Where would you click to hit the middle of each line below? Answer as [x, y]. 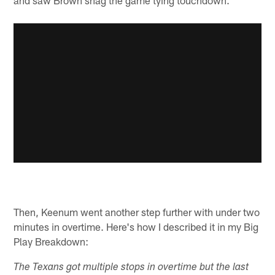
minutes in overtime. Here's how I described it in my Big [136, 227]
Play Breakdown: [51, 242]
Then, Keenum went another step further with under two [137, 212]
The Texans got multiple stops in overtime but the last [131, 268]
